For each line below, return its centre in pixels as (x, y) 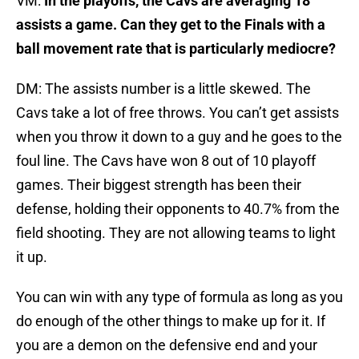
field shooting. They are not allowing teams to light (176, 233)
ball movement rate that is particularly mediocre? (176, 49)
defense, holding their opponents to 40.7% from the (178, 209)
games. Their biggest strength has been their (159, 185)
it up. (32, 257)
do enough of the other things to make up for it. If (171, 321)
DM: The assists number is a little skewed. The (163, 89)
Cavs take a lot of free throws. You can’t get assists (177, 113)
